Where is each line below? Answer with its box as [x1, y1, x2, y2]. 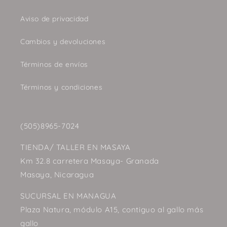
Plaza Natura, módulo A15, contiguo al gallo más [20, 205, 204, 215]
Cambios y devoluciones [20, 37, 106, 47]
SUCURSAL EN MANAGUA [20, 191, 117, 201]
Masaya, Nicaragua [20, 170, 94, 180]
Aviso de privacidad [20, 14, 89, 24]
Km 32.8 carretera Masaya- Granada [20, 156, 159, 166]
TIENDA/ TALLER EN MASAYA [20, 142, 131, 153]
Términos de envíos [20, 60, 88, 69]
